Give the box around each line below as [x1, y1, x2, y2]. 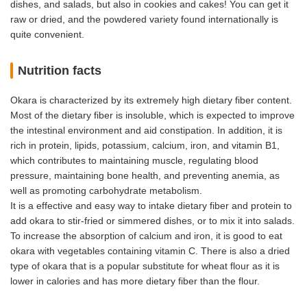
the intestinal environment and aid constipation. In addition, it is [10, 125, 282, 136]
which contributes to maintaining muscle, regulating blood [10, 155, 258, 167]
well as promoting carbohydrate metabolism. [10, 185, 202, 197]
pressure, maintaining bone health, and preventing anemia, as [10, 170, 280, 182]
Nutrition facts [18, 64, 102, 78]
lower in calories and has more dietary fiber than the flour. [10, 275, 260, 287]
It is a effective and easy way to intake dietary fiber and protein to [10, 200, 292, 212]
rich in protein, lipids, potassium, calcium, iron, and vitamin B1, [10, 140, 280, 151]
